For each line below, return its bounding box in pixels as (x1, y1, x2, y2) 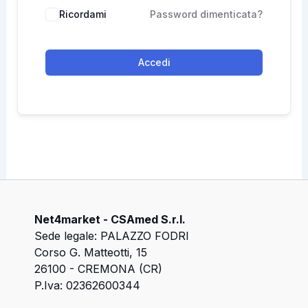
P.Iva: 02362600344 (34, 278, 140, 292)
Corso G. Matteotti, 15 (34, 245, 147, 259)
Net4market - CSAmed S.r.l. (34, 212, 186, 226)
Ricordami (58, 8, 107, 20)
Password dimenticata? (150, 8, 263, 20)
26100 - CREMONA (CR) (34, 262, 162, 276)
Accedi (137, 56, 170, 68)
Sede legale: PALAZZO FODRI (34, 229, 189, 243)
